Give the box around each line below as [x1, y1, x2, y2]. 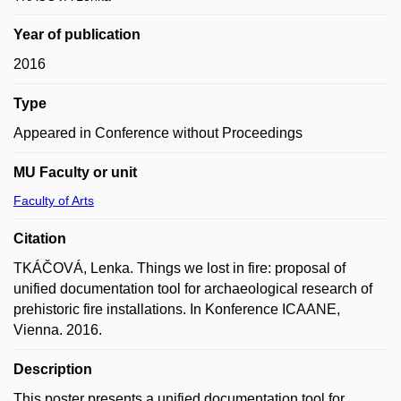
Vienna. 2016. [13, 322, 102, 337]
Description [13, 362, 92, 377]
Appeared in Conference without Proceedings [13, 125, 303, 141]
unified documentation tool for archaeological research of [13, 281, 372, 296]
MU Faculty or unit [13, 165, 137, 180]
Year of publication [13, 27, 141, 42]
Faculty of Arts [13, 193, 94, 208]
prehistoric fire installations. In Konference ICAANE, [13, 302, 340, 317]
